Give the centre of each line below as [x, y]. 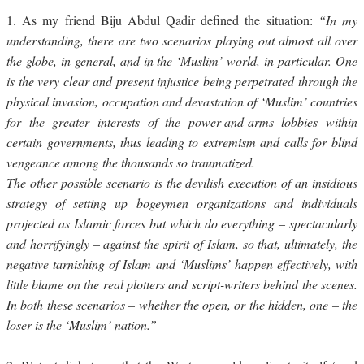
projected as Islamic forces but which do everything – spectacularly [182, 223]
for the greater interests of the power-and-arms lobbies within [182, 122]
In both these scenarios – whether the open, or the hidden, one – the [182, 305]
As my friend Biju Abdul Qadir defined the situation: [170, 20]
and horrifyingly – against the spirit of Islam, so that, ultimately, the [182, 244]
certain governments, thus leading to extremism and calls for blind [182, 142]
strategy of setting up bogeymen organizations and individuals [182, 203]
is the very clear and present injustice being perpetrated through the [182, 81]
